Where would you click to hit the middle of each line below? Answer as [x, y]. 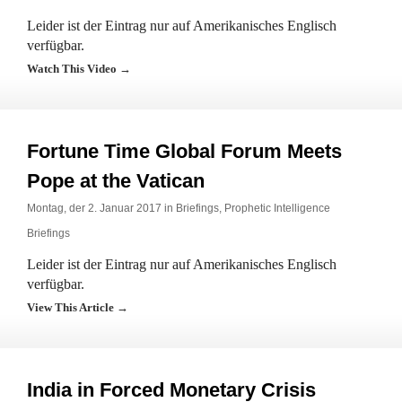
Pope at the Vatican [116, 181]
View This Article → [78, 307]
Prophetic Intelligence [277, 208]
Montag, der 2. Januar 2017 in [101, 208]
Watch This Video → [79, 69]
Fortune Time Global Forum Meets [184, 151]
